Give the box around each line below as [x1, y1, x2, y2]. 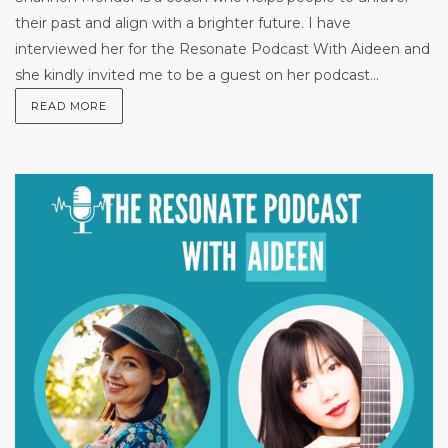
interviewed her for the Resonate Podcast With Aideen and [15, 39, 430, 58]
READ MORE [31, 98, 107, 113]
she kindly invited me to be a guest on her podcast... [15, 65, 379, 84]
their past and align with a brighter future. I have [15, 13, 351, 32]
